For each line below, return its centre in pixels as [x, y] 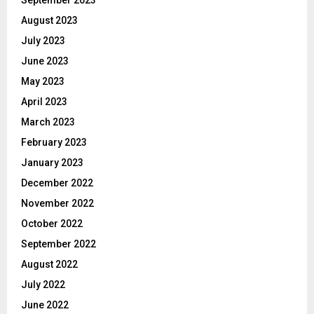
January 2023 [52, 163]
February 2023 [54, 143]
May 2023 [43, 82]
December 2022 [57, 183]
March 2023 [48, 122]
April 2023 [44, 102]
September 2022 [59, 244]
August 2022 [49, 265]
